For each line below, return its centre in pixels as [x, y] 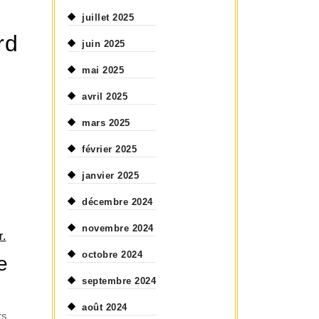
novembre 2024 [118, 228]
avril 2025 [105, 96]
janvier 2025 [111, 176]
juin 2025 [104, 44]
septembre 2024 [119, 281]
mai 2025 [103, 70]
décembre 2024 [117, 202]
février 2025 [110, 149]
